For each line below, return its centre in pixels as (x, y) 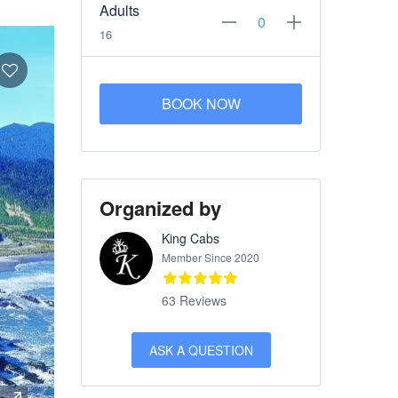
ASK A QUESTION (201, 350)
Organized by (160, 208)
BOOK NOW (201, 103)
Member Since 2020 (211, 257)
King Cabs (191, 238)
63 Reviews (194, 300)
